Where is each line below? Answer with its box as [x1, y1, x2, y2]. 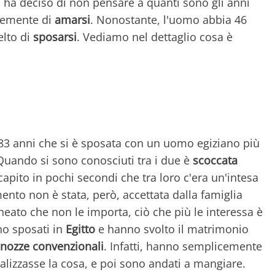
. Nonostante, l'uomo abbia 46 [90, 12, 247, 27]
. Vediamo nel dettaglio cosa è [77, 29, 233, 44]
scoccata [193, 152, 238, 168]
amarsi [55, 12, 90, 27]
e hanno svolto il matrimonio [95, 221, 249, 236]
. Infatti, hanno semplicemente [104, 238, 262, 254]
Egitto [66, 221, 95, 236]
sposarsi [33, 29, 77, 44]
